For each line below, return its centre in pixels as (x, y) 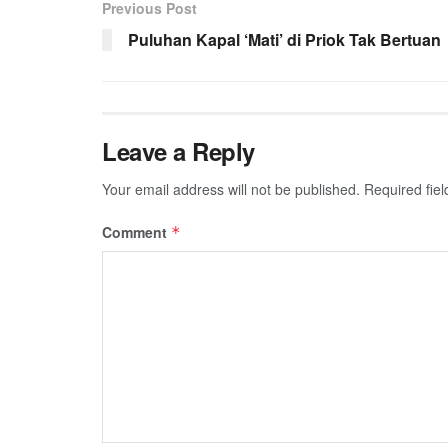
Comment (136, 231)
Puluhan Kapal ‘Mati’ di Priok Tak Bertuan (284, 39)
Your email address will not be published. (231, 188)
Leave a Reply (178, 150)
